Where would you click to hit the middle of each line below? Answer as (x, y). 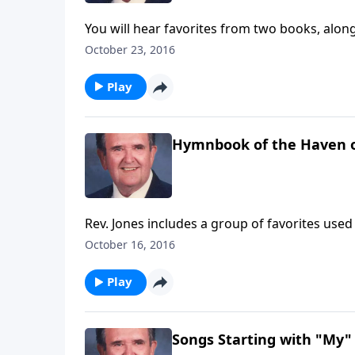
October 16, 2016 (130, 245)
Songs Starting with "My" (262, 340)
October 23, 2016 (130, 49)
